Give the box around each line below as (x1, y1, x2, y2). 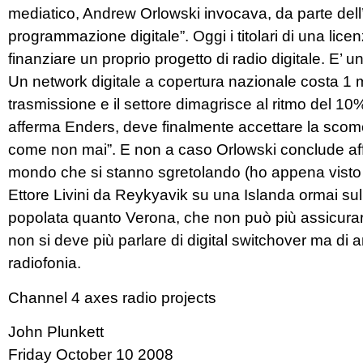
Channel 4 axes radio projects (8, 288, 216, 306)
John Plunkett (8, 322, 104, 340)
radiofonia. (8, 254, 81, 272)
